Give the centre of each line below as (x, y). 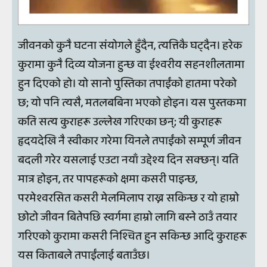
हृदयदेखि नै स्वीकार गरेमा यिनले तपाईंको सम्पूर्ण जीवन (130, 141)
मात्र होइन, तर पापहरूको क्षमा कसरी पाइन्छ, (108, 179)
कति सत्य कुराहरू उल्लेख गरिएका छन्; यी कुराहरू (120, 122)
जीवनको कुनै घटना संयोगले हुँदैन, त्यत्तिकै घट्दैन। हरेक (130, 46)
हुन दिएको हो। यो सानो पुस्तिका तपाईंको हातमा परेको (127, 84)
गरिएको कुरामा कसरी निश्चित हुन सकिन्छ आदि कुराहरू (132, 237)
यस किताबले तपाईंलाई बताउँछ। (84, 256)
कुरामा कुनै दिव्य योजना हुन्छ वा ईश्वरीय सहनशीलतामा (131, 65)
